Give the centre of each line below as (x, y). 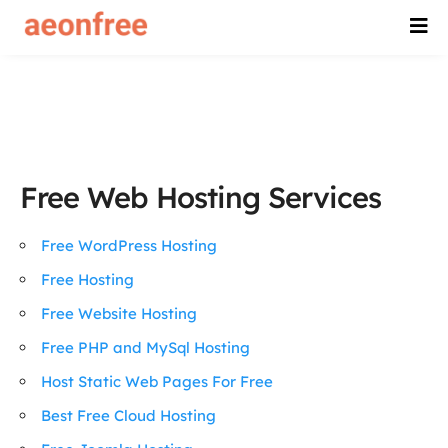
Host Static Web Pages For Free (157, 381)
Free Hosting (87, 279)
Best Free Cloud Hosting (128, 415)
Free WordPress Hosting (129, 245)
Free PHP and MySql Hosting (145, 347)
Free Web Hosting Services (200, 197)
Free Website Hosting (119, 313)
